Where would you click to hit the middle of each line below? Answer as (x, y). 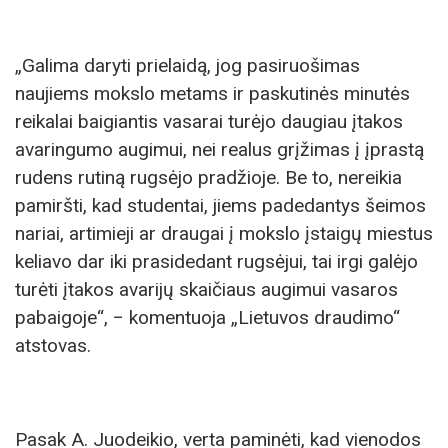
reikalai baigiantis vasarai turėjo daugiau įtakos (209, 121)
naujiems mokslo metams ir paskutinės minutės (212, 93)
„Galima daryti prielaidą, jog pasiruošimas (187, 65)
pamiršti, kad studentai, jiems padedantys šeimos (220, 205)
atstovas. (53, 345)
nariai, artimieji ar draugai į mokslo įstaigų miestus (224, 233)
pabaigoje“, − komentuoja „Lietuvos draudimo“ (207, 317)
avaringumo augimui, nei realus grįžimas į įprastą (219, 149)
